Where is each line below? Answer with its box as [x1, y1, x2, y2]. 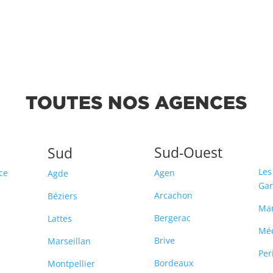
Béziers [48, 190, 78, 202]
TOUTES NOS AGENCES [26, 91, 247, 112]
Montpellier [48, 257, 96, 269]
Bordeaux [154, 257, 193, 269]
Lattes [48, 212, 73, 224]
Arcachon [154, 189, 193, 201]
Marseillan [48, 235, 91, 247]
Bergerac [154, 211, 191, 224]
